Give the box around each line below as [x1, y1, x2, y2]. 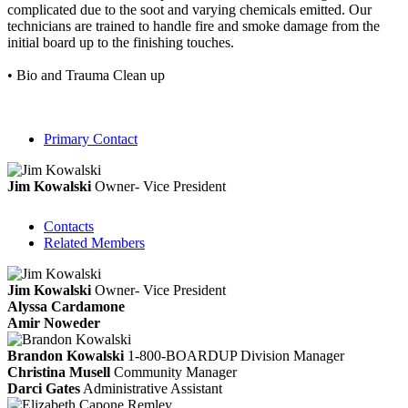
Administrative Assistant [83, 380, 222, 396]
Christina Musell [7, 363, 110, 380]
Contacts [44, 218, 94, 234]
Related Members [44, 234, 145, 250]
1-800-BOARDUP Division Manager [127, 347, 344, 363]
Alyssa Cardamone [7, 298, 125, 314]
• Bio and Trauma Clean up [7, 66, 165, 83]
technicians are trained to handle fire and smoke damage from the [7, 17, 380, 34]
